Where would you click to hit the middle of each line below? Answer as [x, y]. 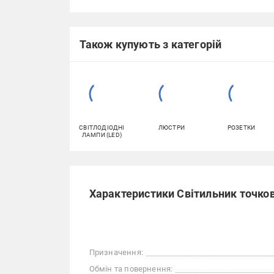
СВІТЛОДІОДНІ [102, 128]
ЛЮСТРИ [172, 128]
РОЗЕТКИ [241, 128]
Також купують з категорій [150, 44]
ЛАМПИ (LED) [102, 135]
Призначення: [116, 253]
